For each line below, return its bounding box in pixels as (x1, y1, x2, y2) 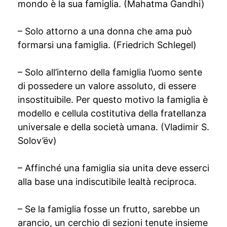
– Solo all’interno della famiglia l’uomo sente (18, 67, 202, 78)
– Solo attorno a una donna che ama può (18, 26, 192, 36)
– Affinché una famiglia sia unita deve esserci (18, 163, 209, 173)
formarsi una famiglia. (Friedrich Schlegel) (18, 40, 197, 50)
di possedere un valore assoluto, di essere (18, 81, 196, 91)
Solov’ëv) (18, 135, 57, 146)
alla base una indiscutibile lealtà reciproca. (18, 176, 197, 187)
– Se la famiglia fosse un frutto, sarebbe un (18, 204, 200, 214)
